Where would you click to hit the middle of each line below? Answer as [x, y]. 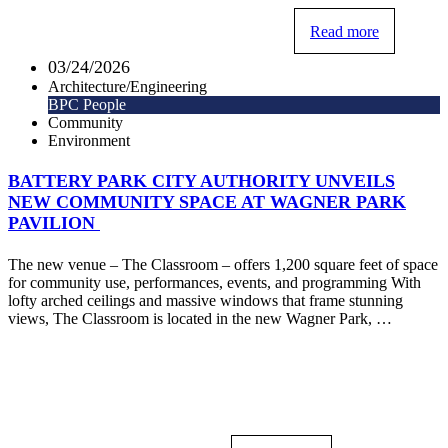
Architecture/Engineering [127, 86]
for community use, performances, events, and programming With [214, 282]
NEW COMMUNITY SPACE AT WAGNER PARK [207, 202]
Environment [89, 140]
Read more [344, 31]
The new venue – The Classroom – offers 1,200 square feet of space [223, 264]
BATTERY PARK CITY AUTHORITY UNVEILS [201, 181]
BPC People [87, 104]
